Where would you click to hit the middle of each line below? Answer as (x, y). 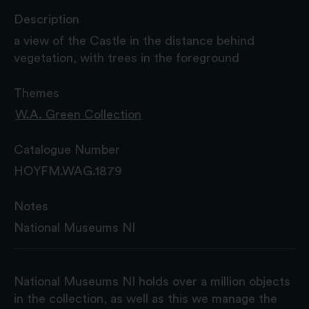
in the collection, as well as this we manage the (146, 298)
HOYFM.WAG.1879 (68, 171)
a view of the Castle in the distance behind (134, 40)
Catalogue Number (67, 149)
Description (47, 19)
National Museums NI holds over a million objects (152, 281)
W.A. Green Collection (78, 114)
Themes (37, 93)
